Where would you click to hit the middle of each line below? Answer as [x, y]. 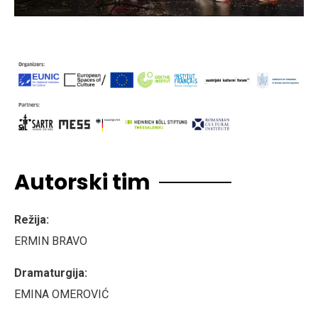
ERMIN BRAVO [51, 241]
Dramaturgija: [51, 273]
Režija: [32, 219]
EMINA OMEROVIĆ [61, 294]
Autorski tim [82, 182]
